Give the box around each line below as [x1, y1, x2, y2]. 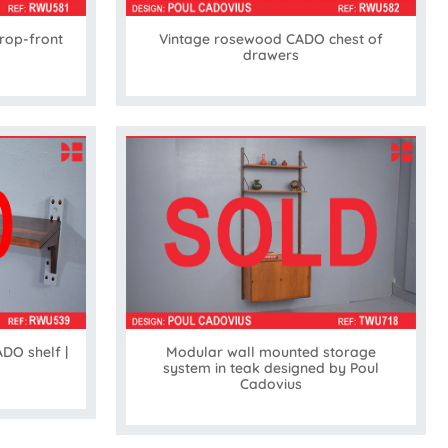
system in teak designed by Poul [163, 358, 379, 377]
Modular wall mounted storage [166, 342, 376, 361]
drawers [243, 45, 299, 64]
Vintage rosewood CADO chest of [159, 29, 383, 48]
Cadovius [240, 374, 302, 393]
